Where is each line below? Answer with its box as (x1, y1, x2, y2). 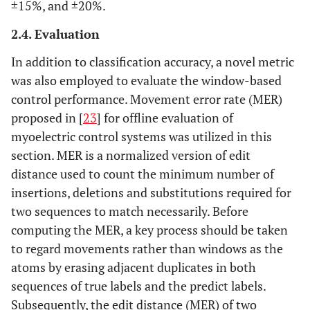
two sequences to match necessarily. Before (11, 202, 248, 219)
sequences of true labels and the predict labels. (11, 277, 266, 294)
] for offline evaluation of (97, 109, 233, 126)
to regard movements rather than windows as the (11, 239, 283, 257)
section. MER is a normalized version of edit (11, 146, 250, 163)
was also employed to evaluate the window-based (11, 71, 282, 89)
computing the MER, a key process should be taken (11, 221, 288, 238)
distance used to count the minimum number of (11, 165, 274, 182)
